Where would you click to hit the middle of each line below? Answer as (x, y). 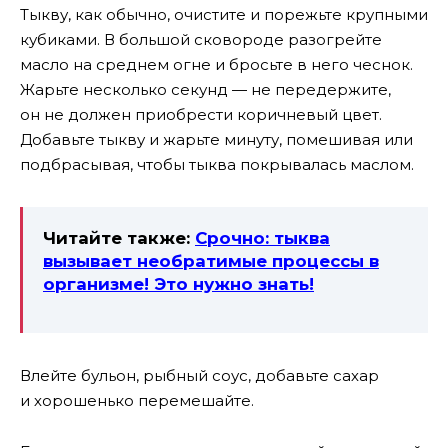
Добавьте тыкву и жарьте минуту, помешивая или (216, 140)
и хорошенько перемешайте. (137, 401)
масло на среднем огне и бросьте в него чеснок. (216, 65)
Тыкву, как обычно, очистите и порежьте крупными (224, 15)
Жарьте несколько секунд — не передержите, (205, 90)
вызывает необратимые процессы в (211, 261)
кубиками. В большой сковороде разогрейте (201, 40)
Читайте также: (119, 238)
